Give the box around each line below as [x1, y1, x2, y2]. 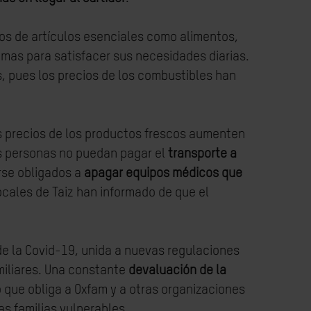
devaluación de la [128, 264, 226, 277]
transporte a [168, 147, 237, 160]
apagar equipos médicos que [84, 167, 242, 180]
